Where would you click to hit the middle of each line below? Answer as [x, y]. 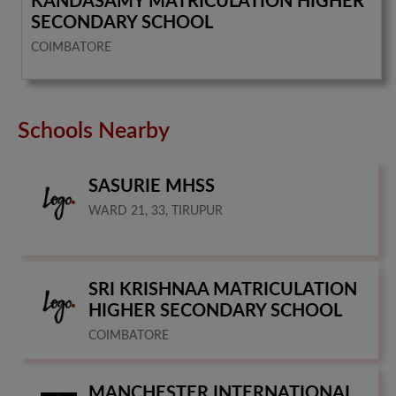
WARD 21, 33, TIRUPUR [156, 211]
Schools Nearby [94, 131]
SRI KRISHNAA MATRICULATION [223, 289]
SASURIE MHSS [152, 186]
